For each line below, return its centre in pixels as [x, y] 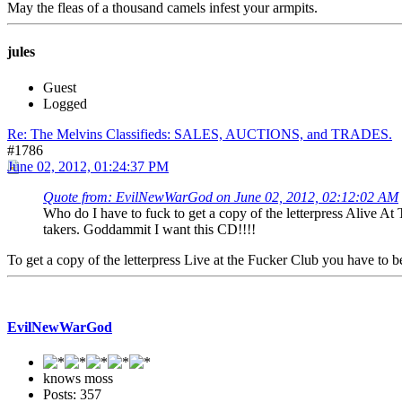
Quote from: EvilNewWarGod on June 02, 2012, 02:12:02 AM [221, 197]
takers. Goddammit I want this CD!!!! [149, 229]
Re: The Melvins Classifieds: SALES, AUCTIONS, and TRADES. [200, 134]
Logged [65, 103]
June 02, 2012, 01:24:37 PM [88, 166]
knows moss [78, 379]
